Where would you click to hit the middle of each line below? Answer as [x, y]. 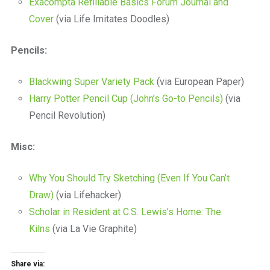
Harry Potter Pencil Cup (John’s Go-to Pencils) [126, 99]
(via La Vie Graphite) [93, 229]
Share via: [27, 264]
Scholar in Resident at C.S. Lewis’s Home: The [125, 212]
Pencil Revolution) [67, 115]
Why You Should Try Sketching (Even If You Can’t [129, 178]
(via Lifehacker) [87, 195]
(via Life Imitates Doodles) [111, 19]
